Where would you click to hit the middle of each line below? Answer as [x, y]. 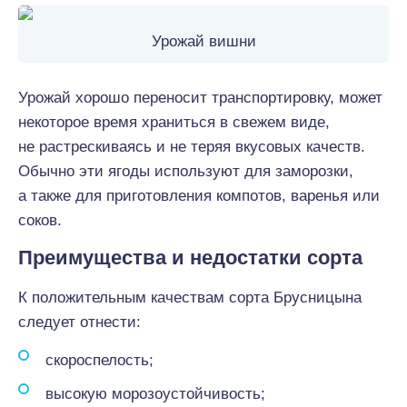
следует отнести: [79, 322]
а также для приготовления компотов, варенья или [199, 196]
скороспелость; [99, 360]
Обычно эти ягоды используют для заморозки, [186, 171]
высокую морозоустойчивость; [155, 394]
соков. [40, 220]
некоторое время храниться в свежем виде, [174, 122]
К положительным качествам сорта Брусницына [190, 298]
